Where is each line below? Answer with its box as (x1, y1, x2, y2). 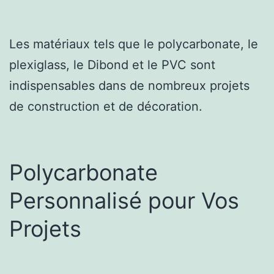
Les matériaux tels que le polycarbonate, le (9, 36, 258, 51)
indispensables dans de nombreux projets (9, 78, 250, 93)
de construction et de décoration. (9, 98, 202, 114)
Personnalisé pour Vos (9, 187, 239, 214)
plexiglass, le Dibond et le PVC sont (9, 57, 215, 72)
